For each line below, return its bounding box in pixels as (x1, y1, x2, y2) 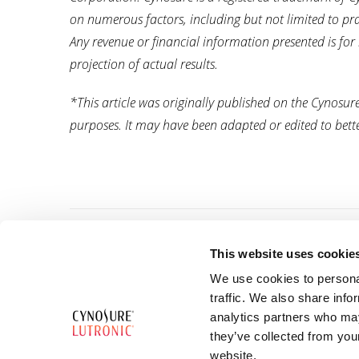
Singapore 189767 (70, 331, 150, 345)
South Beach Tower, (70, 314, 157, 329)
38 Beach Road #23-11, (70, 297, 171, 312)
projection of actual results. (70, 55, 221, 74)
